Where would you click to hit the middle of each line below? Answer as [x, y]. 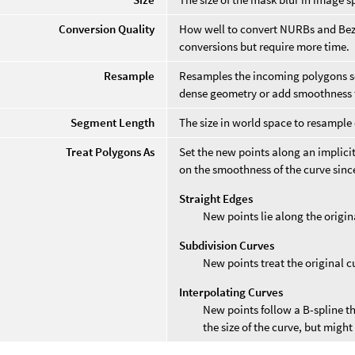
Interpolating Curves [231, 292]
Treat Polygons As [111, 151]
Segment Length [113, 122]
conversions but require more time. [265, 46]
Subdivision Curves [227, 245]
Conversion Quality [107, 29]
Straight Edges [216, 198]
